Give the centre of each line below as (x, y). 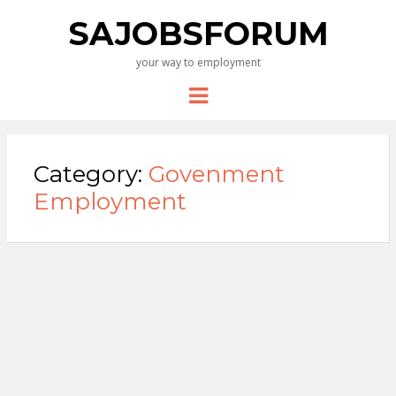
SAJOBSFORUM (198, 34)
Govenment (216, 175)
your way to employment (198, 62)
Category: (91, 175)
